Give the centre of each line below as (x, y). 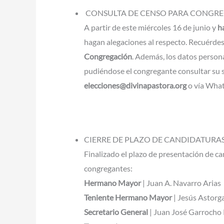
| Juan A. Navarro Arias (182, 182)
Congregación (108, 56)
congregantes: (108, 168)
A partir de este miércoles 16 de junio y (151, 27)
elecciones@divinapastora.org (135, 85)
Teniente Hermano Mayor (128, 197)
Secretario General (116, 211)
